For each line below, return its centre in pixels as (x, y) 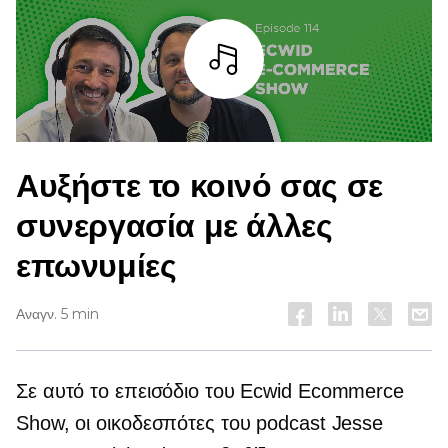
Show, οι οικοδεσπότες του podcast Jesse (200, 423)
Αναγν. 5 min (57, 314)
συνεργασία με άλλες (174, 226)
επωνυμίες (96, 266)
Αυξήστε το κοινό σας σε (199, 186)
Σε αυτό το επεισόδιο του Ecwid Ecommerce (210, 391)
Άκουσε (224, 122)
